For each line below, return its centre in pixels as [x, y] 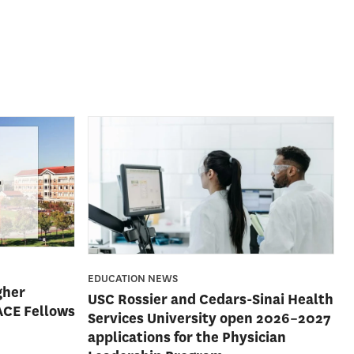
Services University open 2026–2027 [210, 319]
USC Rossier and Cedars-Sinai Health [211, 300]
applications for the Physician [187, 338]
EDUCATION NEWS [133, 279]
